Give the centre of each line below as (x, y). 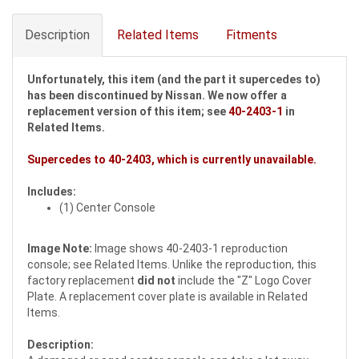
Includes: (52, 192)
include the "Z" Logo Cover (244, 281)
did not (156, 281)
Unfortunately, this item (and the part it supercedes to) (174, 80)
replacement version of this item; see (128, 112)
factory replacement (82, 281)
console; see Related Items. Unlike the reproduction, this (172, 265)
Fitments (252, 35)
